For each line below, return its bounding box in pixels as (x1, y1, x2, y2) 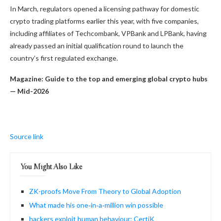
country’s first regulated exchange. (10, 53, 118, 62)
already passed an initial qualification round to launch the (10, 41, 184, 50)
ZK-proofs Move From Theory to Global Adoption (29, 186, 181, 195)
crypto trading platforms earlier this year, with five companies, (10, 16, 199, 25)
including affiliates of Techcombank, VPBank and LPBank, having (10, 29, 207, 37)
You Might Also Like (20, 161, 82, 171)
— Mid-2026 (10, 86, 49, 95)
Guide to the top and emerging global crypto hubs (45, 74, 208, 83)
